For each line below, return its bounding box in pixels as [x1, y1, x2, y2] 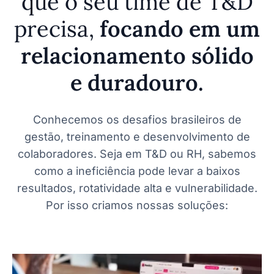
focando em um [94, 15, 260, 43]
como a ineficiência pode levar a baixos [34, 165, 240, 178]
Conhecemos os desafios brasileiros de [32, 113, 242, 127]
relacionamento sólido [20, 42, 254, 70]
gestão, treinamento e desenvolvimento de [24, 130, 250, 144]
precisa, [14, 15, 94, 43]
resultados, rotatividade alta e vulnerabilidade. [17, 182, 257, 195]
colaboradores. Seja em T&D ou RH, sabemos [18, 147, 256, 161]
